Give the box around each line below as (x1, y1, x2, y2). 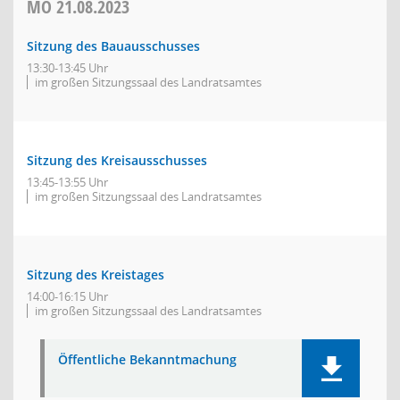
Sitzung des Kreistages (27, 266, 164, 283)
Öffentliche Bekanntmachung (58, 351, 237, 368)
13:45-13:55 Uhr (27, 174, 108, 190)
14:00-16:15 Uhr (27, 288, 108, 304)
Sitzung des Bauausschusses (27, 37, 200, 54)
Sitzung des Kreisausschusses (27, 152, 207, 169)
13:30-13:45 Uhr (27, 60, 108, 76)
